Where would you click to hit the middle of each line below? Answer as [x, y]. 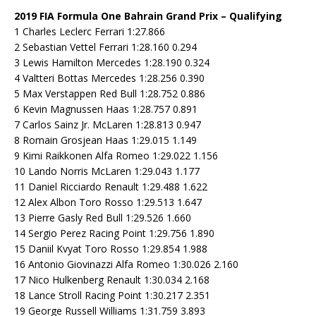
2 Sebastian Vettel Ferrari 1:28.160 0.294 [105, 47]
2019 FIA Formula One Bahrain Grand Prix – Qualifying [148, 16]
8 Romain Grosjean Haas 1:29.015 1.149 [105, 140]
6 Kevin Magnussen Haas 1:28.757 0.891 [106, 109]
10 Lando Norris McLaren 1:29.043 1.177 [107, 171]
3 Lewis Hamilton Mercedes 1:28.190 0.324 [112, 63]
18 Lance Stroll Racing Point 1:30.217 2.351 [112, 296]
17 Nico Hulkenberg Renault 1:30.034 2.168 [112, 280]
